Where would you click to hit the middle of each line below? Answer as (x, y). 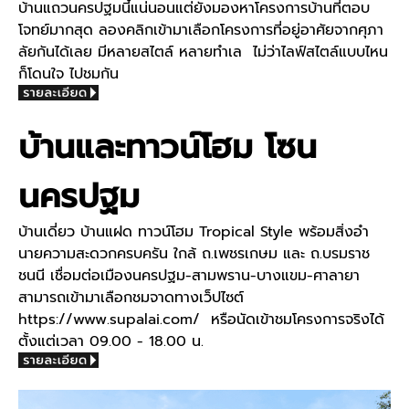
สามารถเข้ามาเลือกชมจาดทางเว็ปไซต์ (131, 298)
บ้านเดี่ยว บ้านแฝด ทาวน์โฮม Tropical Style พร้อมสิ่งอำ (194, 232)
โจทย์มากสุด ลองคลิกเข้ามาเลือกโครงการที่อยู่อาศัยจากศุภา (201, 31)
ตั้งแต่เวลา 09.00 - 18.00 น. (111, 342)
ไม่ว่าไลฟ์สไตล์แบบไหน (315, 52)
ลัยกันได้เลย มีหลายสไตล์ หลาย (115, 52)
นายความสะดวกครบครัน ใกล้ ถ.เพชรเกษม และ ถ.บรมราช (194, 254)
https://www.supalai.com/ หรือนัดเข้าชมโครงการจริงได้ (201, 320)
